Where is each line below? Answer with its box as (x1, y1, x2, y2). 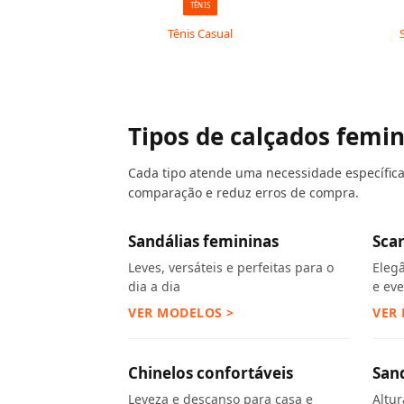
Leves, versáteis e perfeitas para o (128, 259, 334, 276)
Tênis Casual (168, 25, 233, 41)
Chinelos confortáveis (128, 363, 293, 383)
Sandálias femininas (128, 231, 279, 252)
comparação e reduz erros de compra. (128, 184, 359, 201)
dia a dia (128, 278, 180, 295)
